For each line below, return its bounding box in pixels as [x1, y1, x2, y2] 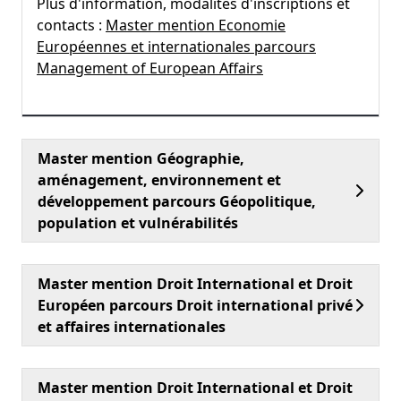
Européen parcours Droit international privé [38, 295, 353, 315]
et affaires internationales [38, 317, 226, 337]
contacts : [37, 15, 106, 35]
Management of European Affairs [37, 58, 263, 78]
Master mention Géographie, [38, 149, 244, 168]
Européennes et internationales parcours [37, 37, 316, 56]
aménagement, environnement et [38, 170, 281, 190]
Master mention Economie [106, 15, 286, 35]
